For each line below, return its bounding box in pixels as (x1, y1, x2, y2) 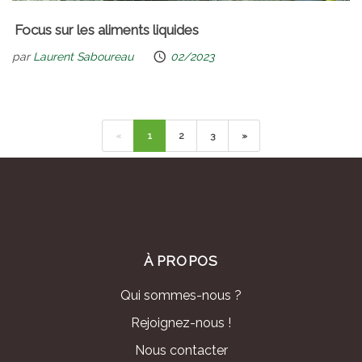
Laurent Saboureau (33, 49, 133, 63)
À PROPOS (144, 253, 218, 270)
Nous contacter (134, 343, 228, 359)
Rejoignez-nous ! (131, 315, 231, 331)
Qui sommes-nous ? (120, 288, 242, 304)
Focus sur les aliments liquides (15, 22, 199, 39)
